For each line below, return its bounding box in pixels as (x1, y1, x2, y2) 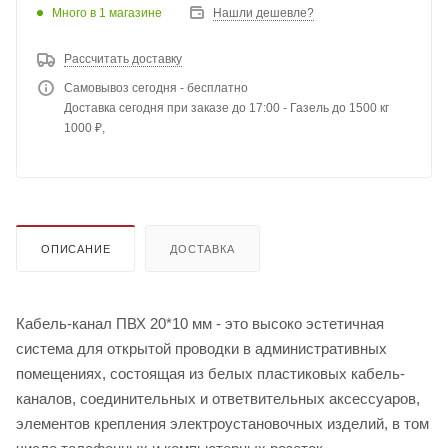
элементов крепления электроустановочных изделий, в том (16, 415, 429, 433)
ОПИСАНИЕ (41, 243, 111, 256)
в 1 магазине (90, 5, 162, 20)
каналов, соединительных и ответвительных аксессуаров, (16, 390, 420, 408)
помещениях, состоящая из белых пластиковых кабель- (16, 365, 405, 383)
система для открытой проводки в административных (16, 340, 387, 358)
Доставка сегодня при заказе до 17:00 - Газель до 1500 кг (64, 101, 389, 116)
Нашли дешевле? (213, 6, 314, 21)
